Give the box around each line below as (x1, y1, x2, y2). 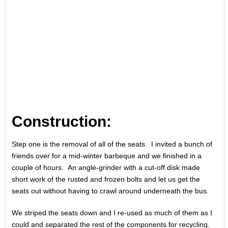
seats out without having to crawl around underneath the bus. (11, 187, 209, 195)
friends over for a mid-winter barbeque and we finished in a (11, 152, 202, 160)
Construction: (11, 113, 111, 130)
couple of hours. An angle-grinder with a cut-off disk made (11, 163, 200, 172)
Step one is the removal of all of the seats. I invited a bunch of (11, 140, 212, 148)
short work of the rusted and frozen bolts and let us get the (11, 175, 200, 183)
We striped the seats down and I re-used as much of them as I (11, 209, 212, 217)
